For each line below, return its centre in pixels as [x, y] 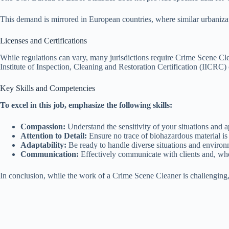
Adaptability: [43, 145]
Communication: [50, 154]
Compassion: [43, 126]
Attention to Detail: [54, 135]
